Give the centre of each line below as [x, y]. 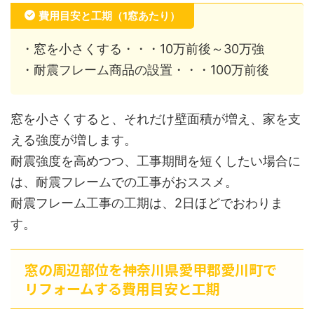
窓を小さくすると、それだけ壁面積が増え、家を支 [156, 119]
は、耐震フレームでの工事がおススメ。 [124, 182]
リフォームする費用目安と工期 [122, 289]
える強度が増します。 [74, 140]
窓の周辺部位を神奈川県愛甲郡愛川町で [151, 270]
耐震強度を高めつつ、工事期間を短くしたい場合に [156, 161]
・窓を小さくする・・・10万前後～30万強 [143, 49]
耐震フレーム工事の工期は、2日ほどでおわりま [147, 203]
